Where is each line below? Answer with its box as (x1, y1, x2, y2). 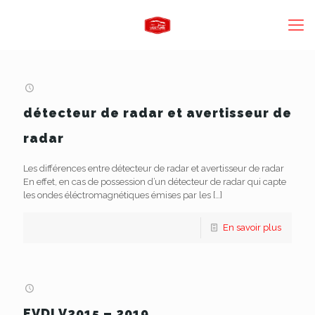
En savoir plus (223, 222, 281, 233)
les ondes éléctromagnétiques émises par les (23, 190, 211, 200)
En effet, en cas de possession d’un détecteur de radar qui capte (23, 176, 286, 187)
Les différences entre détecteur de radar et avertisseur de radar (23, 163, 284, 174)
